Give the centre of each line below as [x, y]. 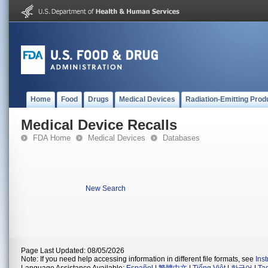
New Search [106, 188]
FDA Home [52, 138]
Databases [181, 138]
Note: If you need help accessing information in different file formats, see [138, 259]
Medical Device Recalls [99, 125]
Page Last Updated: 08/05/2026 [73, 251]
